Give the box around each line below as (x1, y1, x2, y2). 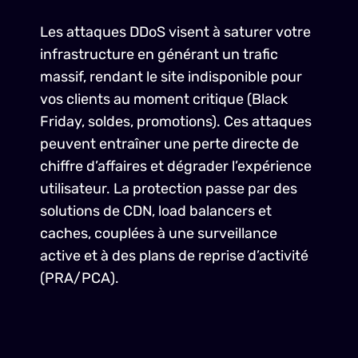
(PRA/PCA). (40, 269, 119, 287)
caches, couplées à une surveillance (40, 225, 277, 242)
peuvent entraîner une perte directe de (40, 135, 299, 153)
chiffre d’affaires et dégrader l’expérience (40, 157, 312, 175)
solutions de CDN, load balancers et (40, 202, 272, 220)
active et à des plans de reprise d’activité (40, 247, 308, 265)
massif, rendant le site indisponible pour (40, 68, 302, 86)
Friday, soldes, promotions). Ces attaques (40, 113, 312, 130)
